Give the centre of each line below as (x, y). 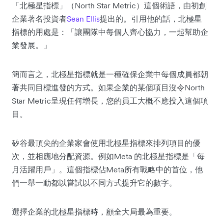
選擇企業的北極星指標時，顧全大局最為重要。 (94, 211)
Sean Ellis (83, 18)
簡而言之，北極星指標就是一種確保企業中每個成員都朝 (110, 74)
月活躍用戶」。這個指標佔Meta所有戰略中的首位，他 (107, 169)
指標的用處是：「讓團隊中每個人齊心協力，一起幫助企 (110, 32)
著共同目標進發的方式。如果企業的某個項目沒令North (108, 87)
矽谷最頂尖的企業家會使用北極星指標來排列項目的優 (106, 143)
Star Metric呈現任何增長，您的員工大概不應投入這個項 (110, 100)
